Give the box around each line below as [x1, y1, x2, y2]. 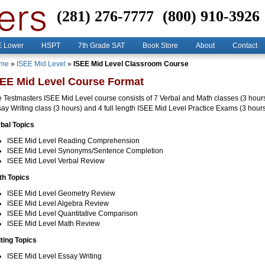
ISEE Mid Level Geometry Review [7, 189, 115, 198]
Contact [232, 41, 257, 50]
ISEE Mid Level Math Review [7, 219, 100, 228]
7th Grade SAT [78, 41, 125, 50]
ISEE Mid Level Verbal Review [7, 157, 105, 166]
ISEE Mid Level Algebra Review [7, 199, 109, 208]
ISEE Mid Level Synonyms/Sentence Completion [7, 147, 163, 156]
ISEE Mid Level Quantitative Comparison [7, 209, 138, 218]
